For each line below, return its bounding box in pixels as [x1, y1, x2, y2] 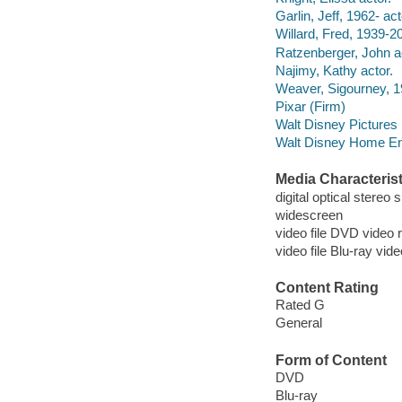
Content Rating [275, 279, 379, 295]
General [275, 315, 322, 331]
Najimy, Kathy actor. [275, 62, 393, 78]
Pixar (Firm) [275, 98, 345, 114]
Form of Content [275, 352, 387, 368]
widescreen [275, 206, 343, 223]
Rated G [275, 297, 325, 313]
